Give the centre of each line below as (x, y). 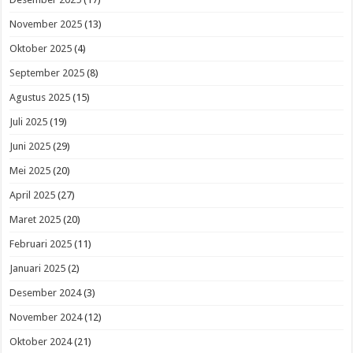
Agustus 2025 (40, 98)
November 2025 (46, 24)
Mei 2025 (30, 171)
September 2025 (47, 73)
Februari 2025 (41, 244)
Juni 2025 (30, 147)
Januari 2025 (38, 269)
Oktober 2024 (41, 342)
